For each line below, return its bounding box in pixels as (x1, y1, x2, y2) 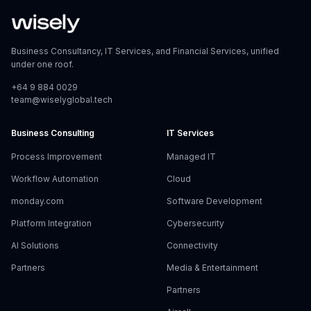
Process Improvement (11, 151, 102, 162)
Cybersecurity (167, 218, 224, 228)
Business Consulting (11, 128, 94, 138)
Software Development (167, 196, 262, 206)
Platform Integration (11, 218, 92, 228)
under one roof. (11, 59, 74, 69)
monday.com (11, 196, 64, 206)
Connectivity (167, 240, 218, 251)
